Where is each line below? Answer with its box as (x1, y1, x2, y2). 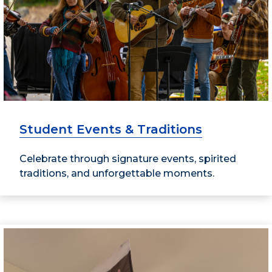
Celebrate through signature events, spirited (19, 152, 236, 165)
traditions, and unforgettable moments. (19, 167, 214, 179)
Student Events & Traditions (19, 121, 202, 137)
